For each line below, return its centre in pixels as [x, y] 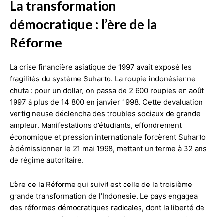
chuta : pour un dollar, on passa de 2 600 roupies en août [107, 90]
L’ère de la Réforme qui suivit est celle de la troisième [101, 184]
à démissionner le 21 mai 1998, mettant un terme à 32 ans [108, 148]
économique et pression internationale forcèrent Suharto [108, 137]
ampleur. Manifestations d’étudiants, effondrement [96, 125]
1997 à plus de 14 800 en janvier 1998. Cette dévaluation [106, 102]
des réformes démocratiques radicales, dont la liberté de [107, 207]
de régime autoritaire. [47, 160]
